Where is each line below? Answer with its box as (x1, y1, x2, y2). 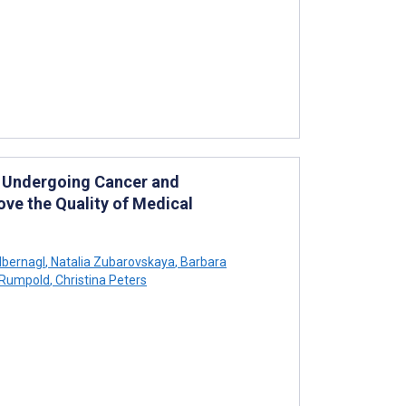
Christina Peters (53, 272, 147, 287)
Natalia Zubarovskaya (48, 254, 175, 269)
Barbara (178, 254, 227, 269)
